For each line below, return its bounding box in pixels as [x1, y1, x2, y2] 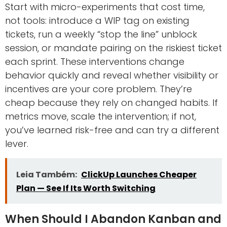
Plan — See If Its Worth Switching [16, 182, 156, 194]
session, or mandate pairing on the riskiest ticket [5, 42, 222, 55]
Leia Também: [16, 168, 77, 180]
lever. [5, 137, 28, 150]
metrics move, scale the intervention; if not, [5, 110, 196, 123]
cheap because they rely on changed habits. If [5, 96, 218, 109]
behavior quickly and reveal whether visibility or [5, 69, 218, 82]
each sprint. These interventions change [5, 55, 184, 68]
